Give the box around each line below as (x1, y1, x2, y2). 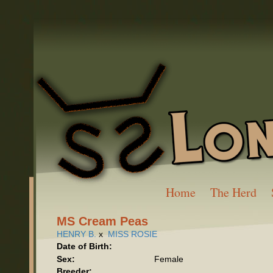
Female (154, 254, 183, 264)
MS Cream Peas (56, 214, 148, 228)
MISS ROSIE (107, 229, 157, 239)
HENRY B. (56, 229, 96, 239)
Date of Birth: (56, 241, 112, 251)
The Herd (210, 184, 257, 200)
